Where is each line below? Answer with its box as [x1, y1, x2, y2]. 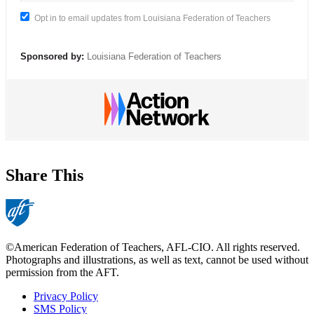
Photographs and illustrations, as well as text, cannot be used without [6, 254, 308, 266]
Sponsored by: [20, 50, 84, 62]
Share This [6, 166, 83, 185]
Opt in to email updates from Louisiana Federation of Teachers [34, 13, 271, 23]
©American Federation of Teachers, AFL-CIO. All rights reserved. [6, 241, 300, 254]
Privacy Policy [34, 290, 98, 303]
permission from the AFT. [6, 266, 119, 279]
